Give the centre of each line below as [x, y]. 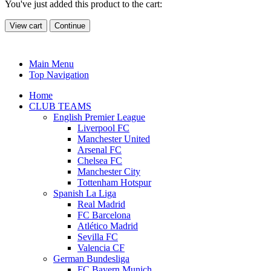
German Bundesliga [91, 258]
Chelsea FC [100, 160]
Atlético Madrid [108, 226]
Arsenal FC [100, 149]
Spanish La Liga [85, 193]
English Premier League [99, 117]
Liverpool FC [103, 128]
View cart [26, 25]
